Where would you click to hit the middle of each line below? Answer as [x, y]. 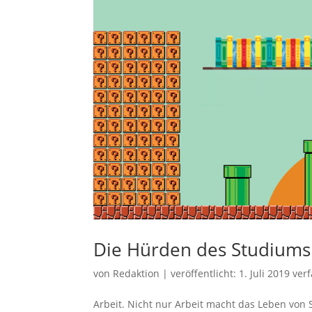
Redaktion [136, 274]
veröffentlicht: [205, 274]
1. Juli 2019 [265, 274]
